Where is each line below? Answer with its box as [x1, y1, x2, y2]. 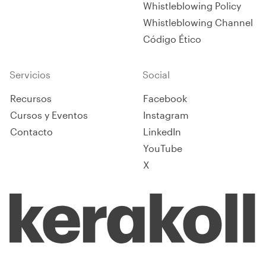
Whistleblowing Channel [143, 17, 253, 28]
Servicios [9, 69, 50, 80]
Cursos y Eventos [10, 109, 88, 121]
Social [142, 69, 170, 80]
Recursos [10, 93, 52, 104]
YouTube [143, 142, 182, 154]
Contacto [10, 126, 53, 137]
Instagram [143, 109, 189, 121]
